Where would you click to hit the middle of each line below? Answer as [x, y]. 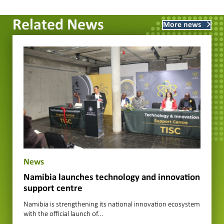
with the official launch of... [63, 214]
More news [182, 25]
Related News [58, 25]
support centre [53, 189]
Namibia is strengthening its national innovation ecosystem [112, 204]
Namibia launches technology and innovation [112, 178]
